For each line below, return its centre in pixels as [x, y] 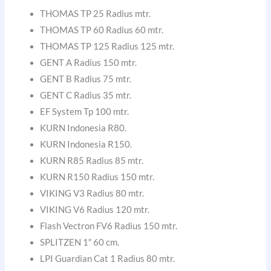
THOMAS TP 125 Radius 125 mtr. [107, 46]
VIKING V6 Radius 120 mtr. [95, 209]
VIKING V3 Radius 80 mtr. [92, 193]
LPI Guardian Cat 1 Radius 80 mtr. [108, 258]
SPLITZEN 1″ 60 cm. [80, 242]
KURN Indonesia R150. [86, 144]
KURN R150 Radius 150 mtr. [97, 177]
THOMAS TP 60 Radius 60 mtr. [102, 30]
